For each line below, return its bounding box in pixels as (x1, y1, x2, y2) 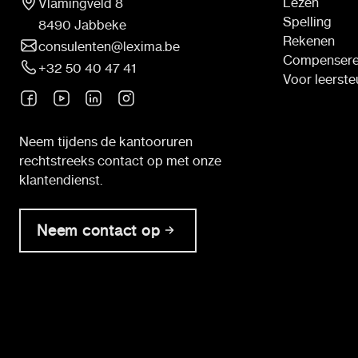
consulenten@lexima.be (38, 38, 180, 54)
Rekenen (283, 32, 335, 49)
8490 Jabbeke (38, 16, 126, 33)
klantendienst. (19, 171, 102, 188)
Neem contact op (37, 221, 161, 240)
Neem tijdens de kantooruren (19, 133, 193, 149)
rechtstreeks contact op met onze (19, 152, 221, 169)
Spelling (283, 13, 332, 30)
